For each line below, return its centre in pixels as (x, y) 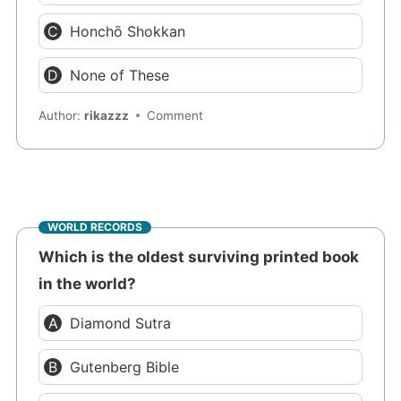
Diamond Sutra (121, 323)
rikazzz (107, 116)
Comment (175, 116)
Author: (62, 116)
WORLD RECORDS (95, 227)
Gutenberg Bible (125, 367)
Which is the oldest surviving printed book (199, 256)
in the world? (88, 283)
